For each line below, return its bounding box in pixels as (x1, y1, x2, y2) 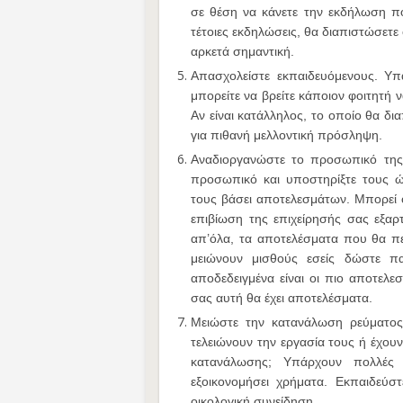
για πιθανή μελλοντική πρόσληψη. (191, 128, 382, 142)
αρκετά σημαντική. (191, 44, 294, 58)
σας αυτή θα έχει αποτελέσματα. (191, 291, 372, 305)
